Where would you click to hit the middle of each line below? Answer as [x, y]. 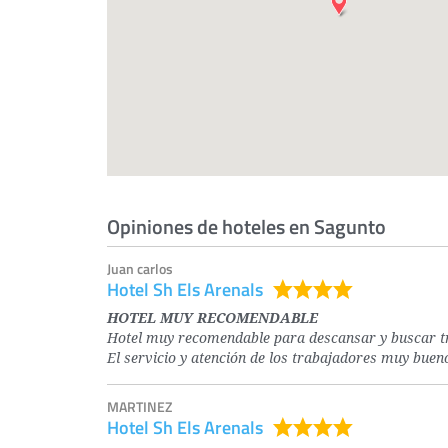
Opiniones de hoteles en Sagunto [246, 226]
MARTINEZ [139, 406]
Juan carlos [140, 268]
